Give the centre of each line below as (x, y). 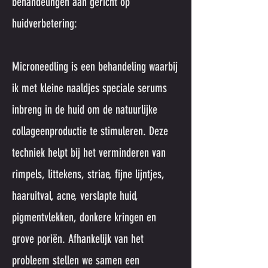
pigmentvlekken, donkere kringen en (84, 217)
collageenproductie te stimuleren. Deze (90, 131)
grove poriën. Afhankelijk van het (78, 239)
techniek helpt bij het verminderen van (89, 153)
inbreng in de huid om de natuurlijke (85, 109)
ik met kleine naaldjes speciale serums (89, 88)
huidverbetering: (45, 23)
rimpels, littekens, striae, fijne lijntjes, (88, 174)
